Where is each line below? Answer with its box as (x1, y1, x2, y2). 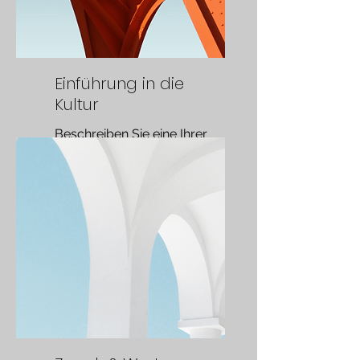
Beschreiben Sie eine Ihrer (55, 126, 207, 141)
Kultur (55, 93, 99, 116)
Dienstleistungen (55, 149, 152, 164)
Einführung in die (55, 72, 184, 95)
